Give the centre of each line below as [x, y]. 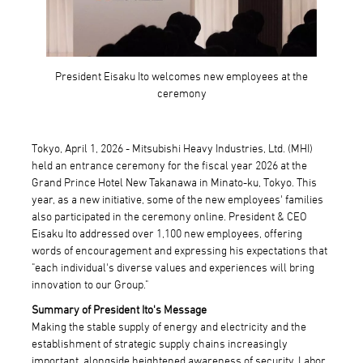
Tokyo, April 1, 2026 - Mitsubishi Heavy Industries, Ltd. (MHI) [172, 147]
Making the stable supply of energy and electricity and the [169, 326]
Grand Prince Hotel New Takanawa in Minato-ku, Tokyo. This [174, 181]
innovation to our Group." [90, 284]
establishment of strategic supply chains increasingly [159, 343]
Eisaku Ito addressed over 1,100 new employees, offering [167, 233]
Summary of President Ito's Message [119, 309]
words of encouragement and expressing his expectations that [179, 250]
